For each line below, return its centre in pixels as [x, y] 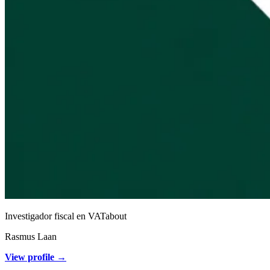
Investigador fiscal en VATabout [66, 216]
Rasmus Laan [31, 236]
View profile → [36, 257]
